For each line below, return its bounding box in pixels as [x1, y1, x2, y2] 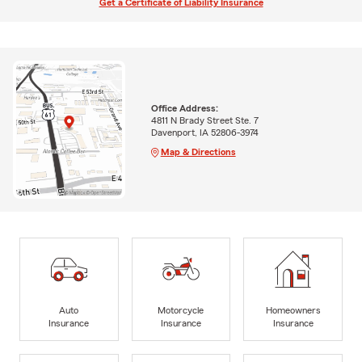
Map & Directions [160, 146, 236, 157]
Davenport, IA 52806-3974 [150, 127, 259, 137]
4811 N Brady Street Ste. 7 [150, 115, 259, 125]
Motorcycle [158, 305, 204, 315]
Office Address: [150, 103, 218, 113]
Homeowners [265, 305, 321, 315]
